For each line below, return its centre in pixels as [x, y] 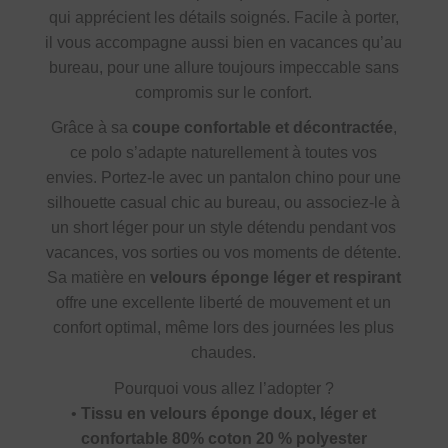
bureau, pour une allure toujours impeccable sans [223, 67]
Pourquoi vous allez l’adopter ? [223, 388]
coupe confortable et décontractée [262, 128]
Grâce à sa [91, 128]
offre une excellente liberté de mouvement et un [224, 303]
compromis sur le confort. [224, 92]
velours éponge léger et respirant [275, 278]
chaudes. [224, 353]
